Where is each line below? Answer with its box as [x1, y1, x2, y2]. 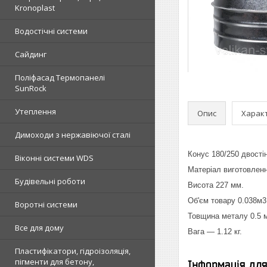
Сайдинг [15, 49, 46, 60]
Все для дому [15, 222, 64, 233]
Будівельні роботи [15, 176, 85, 187]
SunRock [15, 83, 46, 94]
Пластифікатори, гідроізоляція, [15, 246, 131, 256]
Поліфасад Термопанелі [15, 72, 105, 83]
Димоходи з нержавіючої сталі [15, 129, 131, 140]
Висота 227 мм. [188, 181, 244, 190]
